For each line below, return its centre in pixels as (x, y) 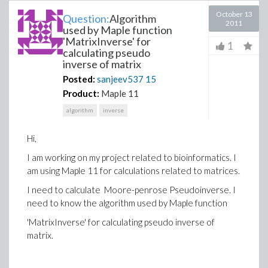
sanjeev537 (120, 79)
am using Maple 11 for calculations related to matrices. (133, 170)
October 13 (234, 14)
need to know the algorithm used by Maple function (127, 203)
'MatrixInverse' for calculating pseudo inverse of (121, 222)
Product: (81, 93)
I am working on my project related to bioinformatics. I (132, 157)
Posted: (79, 79)
